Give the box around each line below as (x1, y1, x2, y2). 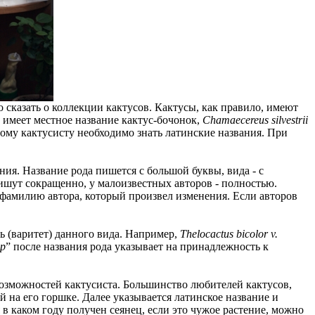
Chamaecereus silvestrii (202, 113, 308, 126)
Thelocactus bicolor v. (180, 227, 278, 240)
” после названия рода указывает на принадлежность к (6, 240, 269, 252)
